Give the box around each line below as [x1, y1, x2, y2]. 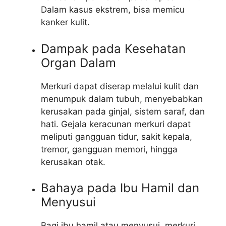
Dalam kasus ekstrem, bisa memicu [41, 5, 185, 15]
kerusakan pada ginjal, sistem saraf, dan [41, 106, 205, 117]
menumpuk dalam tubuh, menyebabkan [41, 93, 203, 104]
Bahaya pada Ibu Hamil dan [41, 181, 199, 196]
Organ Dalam [41, 55, 116, 70]
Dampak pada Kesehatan [41, 41, 186, 56]
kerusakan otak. [41, 156, 105, 167]
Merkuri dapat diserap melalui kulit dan [41, 81, 199, 91]
